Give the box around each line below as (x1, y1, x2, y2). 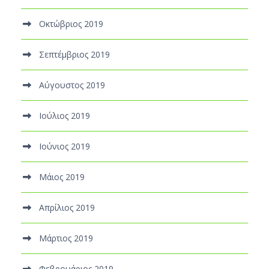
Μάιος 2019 (39, 171, 85, 183)
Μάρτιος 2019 (39, 232, 93, 244)
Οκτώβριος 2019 (39, 17, 103, 29)
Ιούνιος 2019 (39, 140, 90, 152)
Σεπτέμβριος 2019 (39, 48, 110, 60)
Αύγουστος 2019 (39, 79, 105, 91)
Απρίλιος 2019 (39, 201, 95, 213)
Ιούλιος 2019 (39, 109, 90, 121)
